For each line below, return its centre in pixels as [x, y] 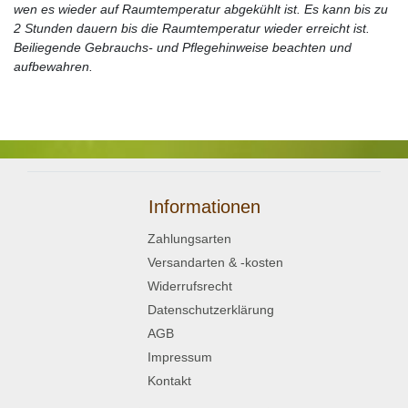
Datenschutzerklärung [211, 309]
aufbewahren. [53, 66]
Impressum [180, 357]
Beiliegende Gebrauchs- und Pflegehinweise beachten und [183, 47]
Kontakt [169, 380]
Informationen [204, 206]
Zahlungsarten [189, 238]
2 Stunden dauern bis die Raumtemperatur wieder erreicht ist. [192, 28]
